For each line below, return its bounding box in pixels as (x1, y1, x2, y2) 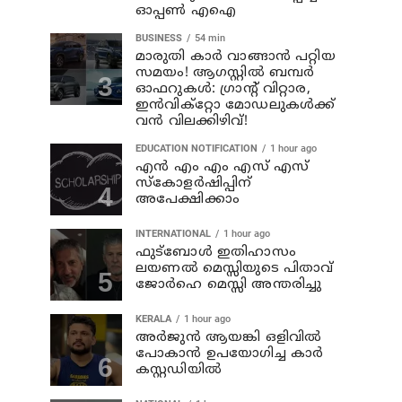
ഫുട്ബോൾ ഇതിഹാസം (135, 244, 296, 261)
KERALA (135, 313, 171, 325)
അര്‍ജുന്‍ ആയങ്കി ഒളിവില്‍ (135, 329, 322, 346)
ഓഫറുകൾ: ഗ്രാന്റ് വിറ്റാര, (135, 81, 310, 98)
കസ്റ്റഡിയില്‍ (135, 362, 222, 379)
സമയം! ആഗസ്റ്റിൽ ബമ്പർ (135, 65, 315, 82)
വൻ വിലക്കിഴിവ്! (135, 113, 248, 130)
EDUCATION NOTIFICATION (135, 143, 258, 154)
